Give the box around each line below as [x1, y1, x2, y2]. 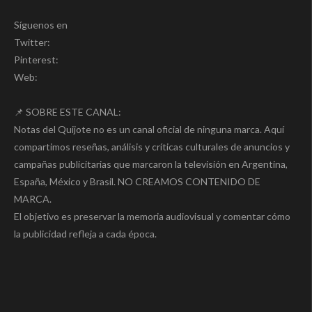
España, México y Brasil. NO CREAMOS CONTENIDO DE [14, 175, 260, 188]
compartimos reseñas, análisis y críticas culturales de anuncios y [14, 141, 290, 153]
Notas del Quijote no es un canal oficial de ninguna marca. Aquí [14, 123, 284, 136]
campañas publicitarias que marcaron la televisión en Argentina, [14, 158, 288, 171]
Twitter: [14, 36, 50, 49]
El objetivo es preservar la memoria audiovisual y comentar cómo [14, 210, 290, 223]
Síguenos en [14, 19, 68, 31]
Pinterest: [14, 54, 58, 66]
